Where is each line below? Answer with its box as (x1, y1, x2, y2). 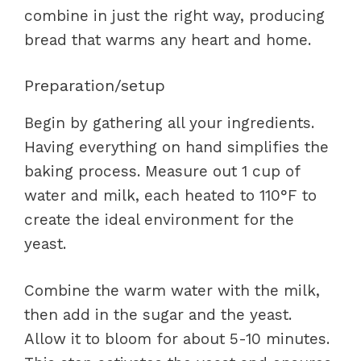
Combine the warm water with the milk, (24, 281, 320, 300)
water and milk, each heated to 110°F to (24, 185, 317, 205)
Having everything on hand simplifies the (24, 137, 329, 156)
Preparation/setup (24, 75, 165, 95)
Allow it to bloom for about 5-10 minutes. (24, 330, 330, 348)
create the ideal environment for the (24, 210, 294, 229)
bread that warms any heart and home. (24, 31, 311, 49)
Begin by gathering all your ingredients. (24, 113, 314, 132)
